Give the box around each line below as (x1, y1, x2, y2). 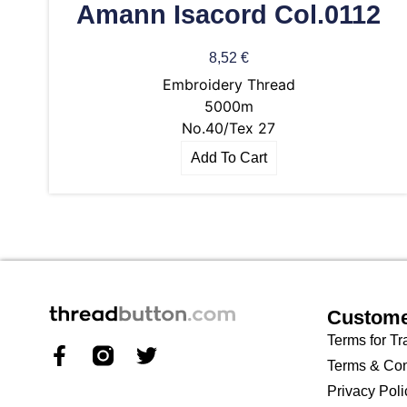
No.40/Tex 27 (182, 119, 275, 138)
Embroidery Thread (162, 75, 295, 94)
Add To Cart (190, 150, 267, 166)
